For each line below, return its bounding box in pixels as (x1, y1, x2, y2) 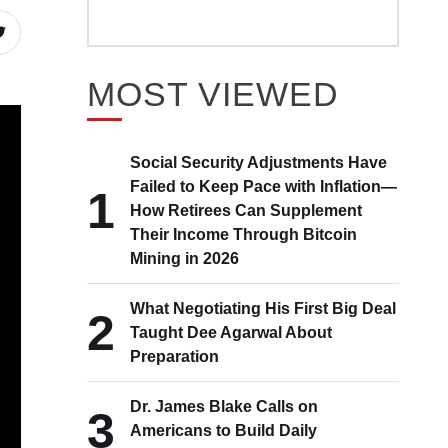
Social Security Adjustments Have (130, 154, 388, 171)
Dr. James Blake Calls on (130, 398, 319, 415)
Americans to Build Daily (130, 422, 318, 439)
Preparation (130, 348, 220, 365)
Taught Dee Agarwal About (130, 324, 333, 341)
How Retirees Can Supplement (130, 202, 363, 219)
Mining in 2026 (130, 250, 240, 267)
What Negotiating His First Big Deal (130, 300, 397, 317)
